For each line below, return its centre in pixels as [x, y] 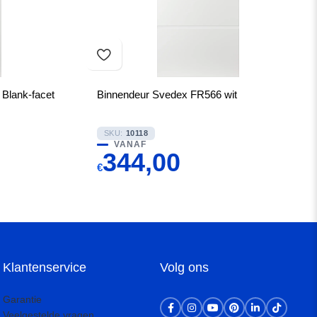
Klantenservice [45, 267]
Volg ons [185, 267]
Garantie [23, 299]
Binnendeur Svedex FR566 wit [167, 94]
